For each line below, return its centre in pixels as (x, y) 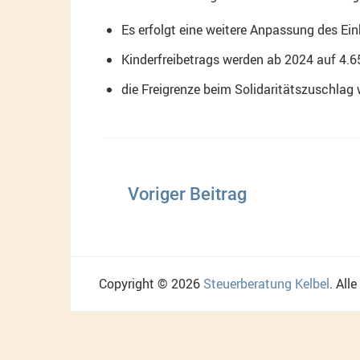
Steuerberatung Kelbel (266, 283)
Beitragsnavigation (208, 177)
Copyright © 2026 (151, 283)
